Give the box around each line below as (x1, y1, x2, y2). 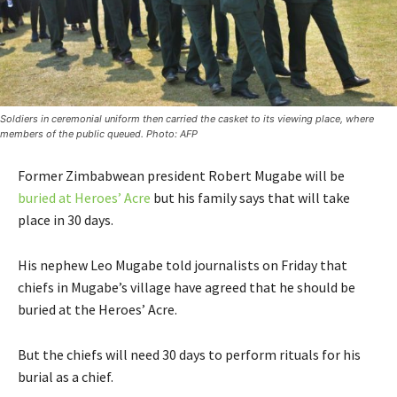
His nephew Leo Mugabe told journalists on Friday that (18, 255, 347, 274)
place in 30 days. (18, 210, 113, 229)
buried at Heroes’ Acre (18, 188, 151, 206)
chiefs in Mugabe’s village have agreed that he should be (18, 277, 355, 296)
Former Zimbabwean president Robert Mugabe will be (18, 166, 345, 184)
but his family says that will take (151, 188, 350, 206)
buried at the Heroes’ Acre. (18, 300, 177, 318)
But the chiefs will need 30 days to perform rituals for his (18, 345, 361, 363)
